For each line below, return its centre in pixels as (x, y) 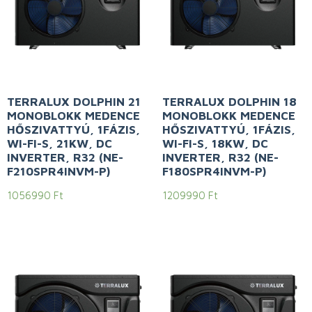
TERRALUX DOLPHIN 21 (74, 102)
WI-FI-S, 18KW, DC (215, 144)
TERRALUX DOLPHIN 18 (229, 102)
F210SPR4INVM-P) (58, 172)
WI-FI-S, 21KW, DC (60, 144)
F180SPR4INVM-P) (214, 172)
